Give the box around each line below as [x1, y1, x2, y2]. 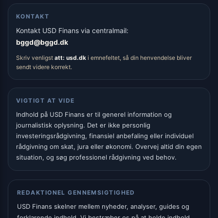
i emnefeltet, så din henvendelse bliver [86, 54, 192, 62]
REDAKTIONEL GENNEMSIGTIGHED [17, 189, 135, 197]
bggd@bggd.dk [16, 38, 68, 47]
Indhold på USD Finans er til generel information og [16, 110, 172, 119]
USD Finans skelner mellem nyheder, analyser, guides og [17, 202, 189, 211]
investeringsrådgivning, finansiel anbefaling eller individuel [16, 132, 194, 140]
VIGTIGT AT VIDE [16, 97, 75, 105]
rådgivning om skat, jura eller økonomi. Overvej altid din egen [16, 143, 202, 151]
